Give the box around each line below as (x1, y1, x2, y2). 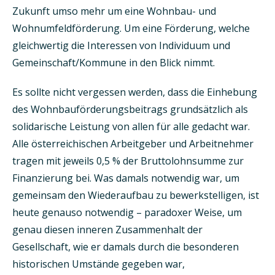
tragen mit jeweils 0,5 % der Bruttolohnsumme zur (12, 153, 244, 168)
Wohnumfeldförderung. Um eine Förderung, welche (12, 21, 250, 35)
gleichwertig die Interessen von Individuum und (12, 38, 230, 52)
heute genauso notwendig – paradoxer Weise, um (12, 205, 242, 219)
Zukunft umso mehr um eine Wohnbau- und (12, 4, 216, 18)
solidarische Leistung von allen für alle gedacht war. (12, 119, 250, 133)
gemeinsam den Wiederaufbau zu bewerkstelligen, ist (12, 188, 259, 202)
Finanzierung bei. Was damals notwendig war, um (12, 171, 239, 185)
